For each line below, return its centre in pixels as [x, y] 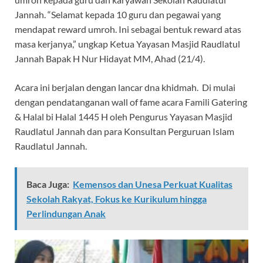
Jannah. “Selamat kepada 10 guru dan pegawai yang [118, 15]
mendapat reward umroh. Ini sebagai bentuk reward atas [128, 29]
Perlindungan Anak [66, 214]
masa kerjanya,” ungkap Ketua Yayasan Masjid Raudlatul [127, 44]
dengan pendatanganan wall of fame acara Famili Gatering [131, 102]
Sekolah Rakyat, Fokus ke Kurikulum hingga [117, 199]
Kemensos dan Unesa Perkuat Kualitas [153, 184]
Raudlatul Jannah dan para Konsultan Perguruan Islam [124, 131]
